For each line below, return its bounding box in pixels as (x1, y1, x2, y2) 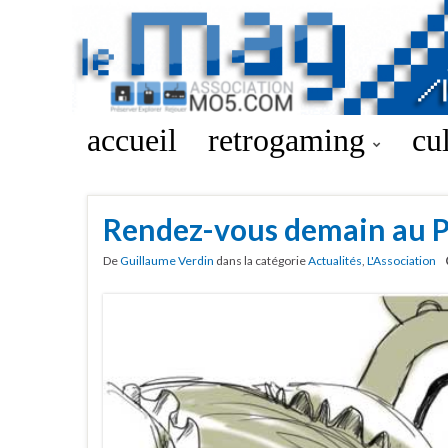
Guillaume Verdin (120, 253, 214, 268)
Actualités (308, 253, 362, 268)
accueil (87, 122, 177, 158)
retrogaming (208, 122, 373, 158)
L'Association (367, 253, 436, 268)
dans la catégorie (214, 253, 308, 268)
